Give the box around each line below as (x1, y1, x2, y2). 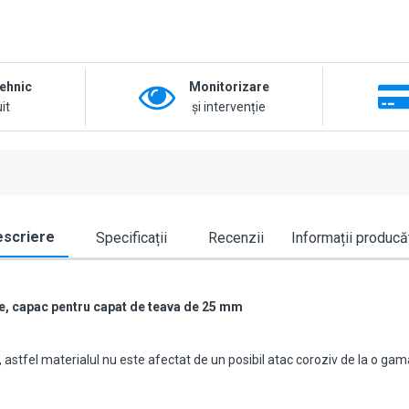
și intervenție (192, 100, 267, 115)
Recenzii (207, 229, 264, 247)
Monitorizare (188, 79, 269, 95)
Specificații (95, 229, 167, 247)
